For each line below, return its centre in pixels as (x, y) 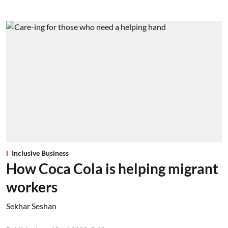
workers (32, 187)
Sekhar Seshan (31, 206)
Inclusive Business (40, 153)
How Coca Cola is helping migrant (112, 168)
